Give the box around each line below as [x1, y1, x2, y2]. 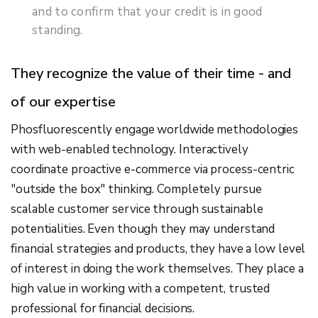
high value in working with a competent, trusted [11, 280, 270, 297]
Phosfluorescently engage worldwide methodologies [11, 121, 299, 138]
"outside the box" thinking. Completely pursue [11, 181, 262, 198]
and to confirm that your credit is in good [32, 4, 263, 21]
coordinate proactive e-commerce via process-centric [11, 161, 295, 178]
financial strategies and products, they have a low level [11, 241, 306, 258]
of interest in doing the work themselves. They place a [11, 261, 304, 278]
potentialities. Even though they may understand [11, 221, 275, 238]
